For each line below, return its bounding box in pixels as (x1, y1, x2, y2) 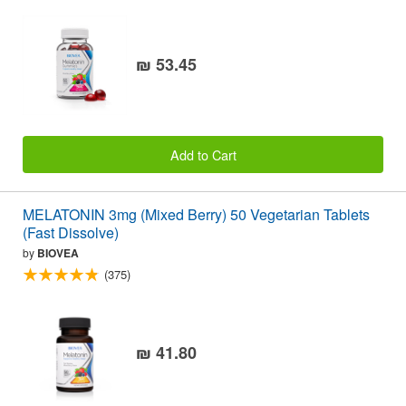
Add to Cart (169, 144, 237, 164)
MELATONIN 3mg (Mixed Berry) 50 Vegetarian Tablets (23, 203, 370, 225)
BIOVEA (37, 244, 79, 261)
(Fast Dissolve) (23, 221, 119, 243)
